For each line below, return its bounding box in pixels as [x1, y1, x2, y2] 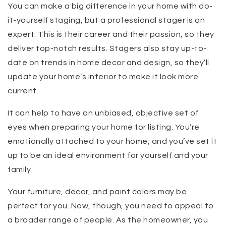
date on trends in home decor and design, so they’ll [8, 59, 209, 67]
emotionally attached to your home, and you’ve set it [8, 137, 217, 146]
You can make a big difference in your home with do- [8, 2, 213, 11]
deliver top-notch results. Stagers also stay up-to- [8, 44, 207, 53]
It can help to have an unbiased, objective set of [8, 109, 199, 118]
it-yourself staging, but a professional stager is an [8, 16, 205, 25]
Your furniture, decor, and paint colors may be [8, 188, 187, 196]
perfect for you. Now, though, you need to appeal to [8, 202, 214, 210]
